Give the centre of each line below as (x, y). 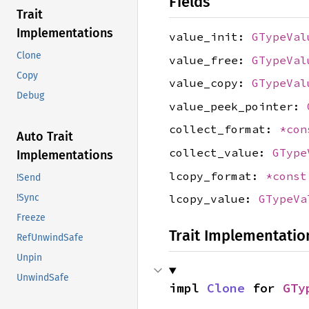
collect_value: (221, 152)
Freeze (31, 218)
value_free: (210, 60)
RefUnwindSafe (50, 238)
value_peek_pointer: (238, 106)
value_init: (210, 37)
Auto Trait (45, 137)
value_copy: (210, 83)
